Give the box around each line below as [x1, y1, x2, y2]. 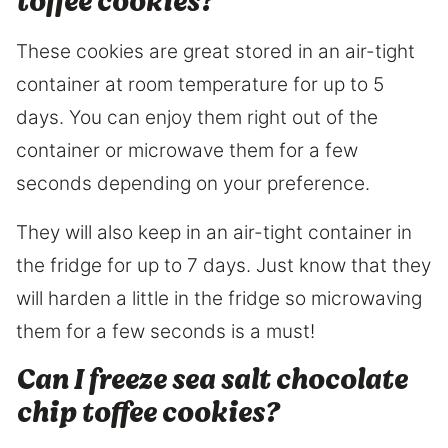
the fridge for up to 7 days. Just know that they [16, 254, 431, 278]
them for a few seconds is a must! [16, 320, 315, 344]
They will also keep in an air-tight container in [16, 221, 412, 245]
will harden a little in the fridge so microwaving [16, 287, 422, 311]
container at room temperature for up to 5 [16, 73, 384, 97]
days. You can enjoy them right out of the [16, 106, 378, 130]
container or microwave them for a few [16, 139, 358, 163]
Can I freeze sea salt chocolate [16, 359, 407, 402]
